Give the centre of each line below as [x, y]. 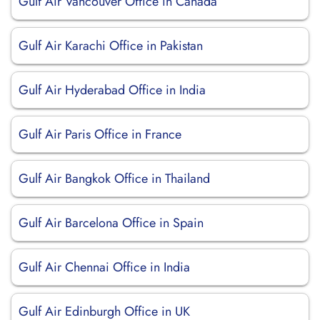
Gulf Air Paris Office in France [100, 134]
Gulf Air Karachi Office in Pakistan [111, 46]
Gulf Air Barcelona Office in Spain [111, 223]
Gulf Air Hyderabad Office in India [112, 90]
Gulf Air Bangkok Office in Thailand [114, 179]
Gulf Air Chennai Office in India [104, 267]
